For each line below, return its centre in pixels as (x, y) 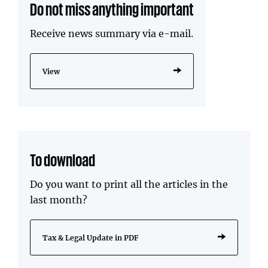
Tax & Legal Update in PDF (90, 237)
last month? (59, 199)
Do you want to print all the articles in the (129, 184)
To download (63, 159)
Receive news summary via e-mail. (112, 33)
